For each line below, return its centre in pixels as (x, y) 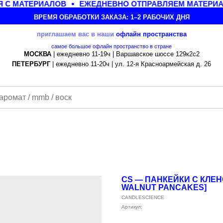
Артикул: (132, 207)
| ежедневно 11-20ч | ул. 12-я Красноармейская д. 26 (131, 64)
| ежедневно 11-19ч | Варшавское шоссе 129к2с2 (125, 54)
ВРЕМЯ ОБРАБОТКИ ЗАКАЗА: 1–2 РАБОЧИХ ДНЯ (111, 17)
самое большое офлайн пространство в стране (111, 46)
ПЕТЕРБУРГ (31, 64)
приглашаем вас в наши (76, 34)
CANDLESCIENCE (143, 197)
